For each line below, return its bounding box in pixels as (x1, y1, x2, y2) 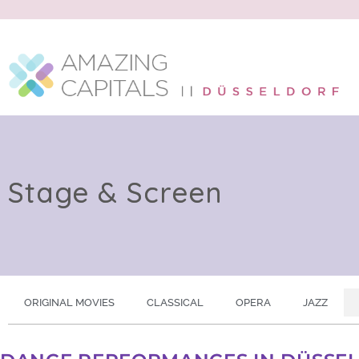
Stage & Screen (8, 174, 223, 210)
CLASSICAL (147, 296, 204, 309)
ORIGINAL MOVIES (24, 296, 115, 309)
